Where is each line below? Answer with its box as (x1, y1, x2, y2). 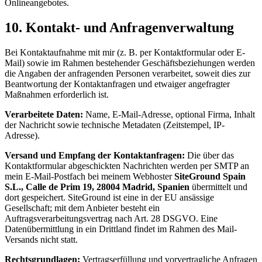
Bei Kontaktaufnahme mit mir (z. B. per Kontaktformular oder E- (5, 47, 245, 58)
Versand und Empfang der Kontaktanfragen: (5, 150, 185, 161)
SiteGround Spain (174, 171, 246, 182)
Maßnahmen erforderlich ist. (5, 89, 109, 100)
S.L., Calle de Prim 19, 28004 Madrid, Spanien (5, 182, 189, 192)
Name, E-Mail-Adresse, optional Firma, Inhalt (83, 109, 255, 120)
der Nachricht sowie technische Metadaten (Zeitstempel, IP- (5, 120, 225, 130)
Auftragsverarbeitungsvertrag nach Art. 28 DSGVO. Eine (5, 213, 218, 224)
